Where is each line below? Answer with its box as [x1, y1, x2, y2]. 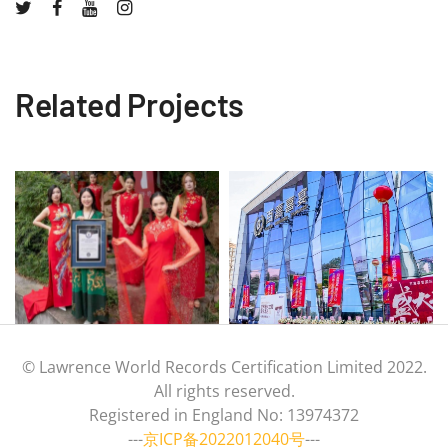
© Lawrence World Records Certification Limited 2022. [21, 356, 427, 379]
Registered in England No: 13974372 [89, 404, 359, 427]
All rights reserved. [153, 380, 295, 403]
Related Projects [15, 85, 244, 124]
